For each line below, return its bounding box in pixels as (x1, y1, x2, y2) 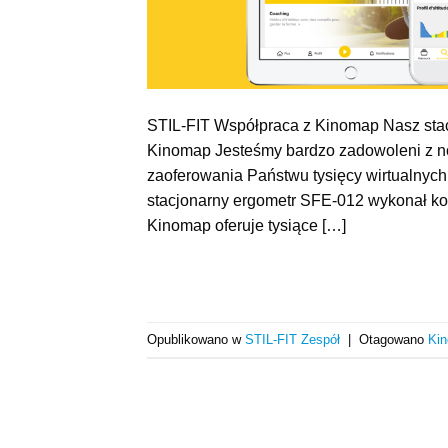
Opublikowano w (147, 331, 245, 347)
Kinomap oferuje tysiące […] (147, 217, 346, 235)
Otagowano (359, 331, 428, 347)
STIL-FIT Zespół (245, 331, 340, 347)
